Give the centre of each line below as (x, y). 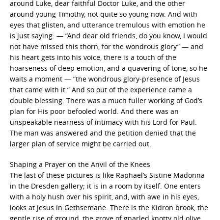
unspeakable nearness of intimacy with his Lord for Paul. (103, 122)
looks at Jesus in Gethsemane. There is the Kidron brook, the (109, 207)
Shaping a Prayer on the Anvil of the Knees (80, 164)
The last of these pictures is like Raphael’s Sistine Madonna (107, 175)
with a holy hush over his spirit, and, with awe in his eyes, (104, 196)
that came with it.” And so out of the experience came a (101, 89)
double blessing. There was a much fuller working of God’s (106, 100)
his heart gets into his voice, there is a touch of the (93, 57)
